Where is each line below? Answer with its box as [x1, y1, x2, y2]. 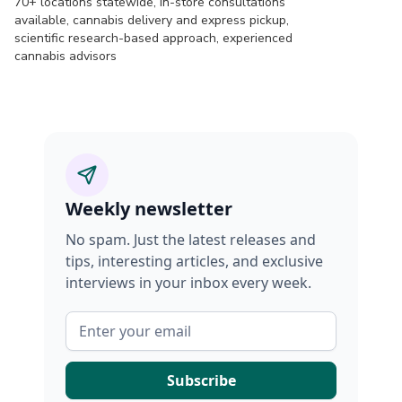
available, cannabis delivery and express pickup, [14, 12, 289, 29]
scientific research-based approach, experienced [14, 30, 293, 47]
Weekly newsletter [66, 197, 232, 221]
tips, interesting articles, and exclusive [66, 251, 323, 271]
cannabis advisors [14, 48, 117, 65]
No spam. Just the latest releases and [66, 230, 316, 249]
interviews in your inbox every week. [66, 273, 311, 293]
